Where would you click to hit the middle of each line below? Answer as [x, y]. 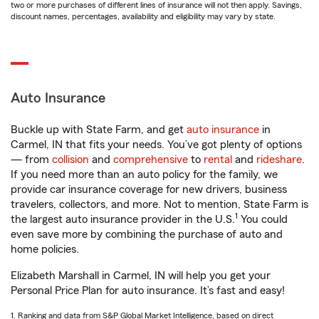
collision [70, 159]
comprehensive [151, 159]
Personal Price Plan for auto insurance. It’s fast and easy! [148, 291]
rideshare [279, 159]
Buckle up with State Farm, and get [99, 130]
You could [263, 219]
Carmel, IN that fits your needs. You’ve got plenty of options [156, 145]
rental [218, 159]
